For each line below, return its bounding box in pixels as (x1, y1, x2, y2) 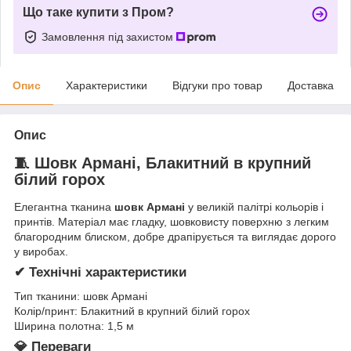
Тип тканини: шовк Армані (14, 290, 147, 303)
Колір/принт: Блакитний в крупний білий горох (14, 305, 250, 318)
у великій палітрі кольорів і (185, 201, 324, 214)
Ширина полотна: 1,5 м (14, 320, 134, 333)
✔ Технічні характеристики (14, 265, 186, 280)
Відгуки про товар (172, 78, 262, 92)
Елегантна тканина (14, 201, 114, 214)
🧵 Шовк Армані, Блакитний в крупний (14, 154, 311, 172)
